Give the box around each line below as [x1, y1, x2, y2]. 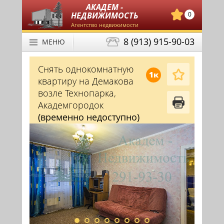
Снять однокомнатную [38, 63, 133, 75]
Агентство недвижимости [70, 21, 138, 28]
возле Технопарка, [38, 87, 116, 99]
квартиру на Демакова [38, 75, 133, 87]
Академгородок [38, 99, 103, 111]
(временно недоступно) [38, 111, 139, 123]
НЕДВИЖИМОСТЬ [71, 10, 138, 21]
